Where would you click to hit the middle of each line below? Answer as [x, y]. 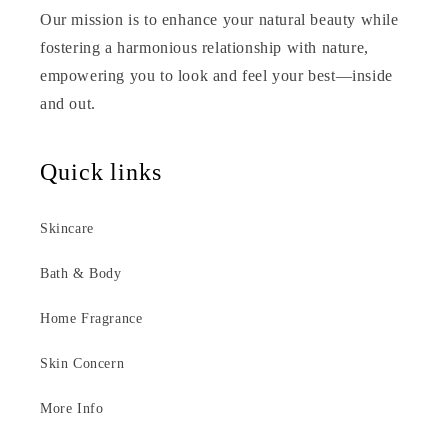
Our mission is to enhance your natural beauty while [219, 20]
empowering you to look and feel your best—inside [216, 76]
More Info [72, 409]
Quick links [101, 172]
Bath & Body [81, 274]
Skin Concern [82, 364]
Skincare [67, 229]
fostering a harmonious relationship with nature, [204, 48]
